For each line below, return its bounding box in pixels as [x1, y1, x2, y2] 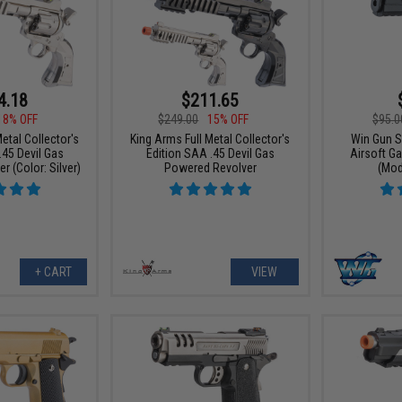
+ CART [34, 265, 72, 280]
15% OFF [207, 112, 249, 127]
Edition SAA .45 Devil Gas [145, 146, 275, 161]
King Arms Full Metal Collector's [130, 132, 291, 146]
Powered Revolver [163, 161, 257, 175]
